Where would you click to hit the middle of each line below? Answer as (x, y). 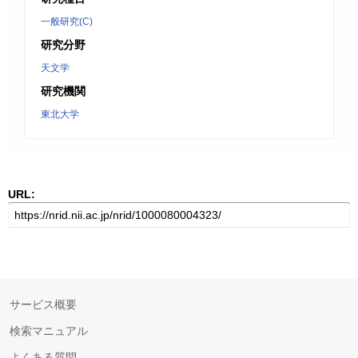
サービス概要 (43, 304)
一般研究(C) (67, 22)
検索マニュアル (49, 331)
